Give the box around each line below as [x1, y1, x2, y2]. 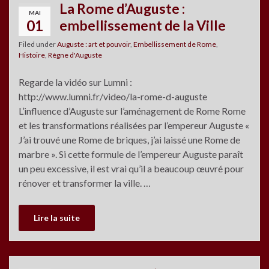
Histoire [19, 50, 45, 59]
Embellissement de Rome [133, 39, 216, 49]
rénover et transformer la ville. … [19, 177, 151, 189]
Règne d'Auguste [48, 50, 102, 59]
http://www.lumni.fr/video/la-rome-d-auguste [19, 90, 211, 102]
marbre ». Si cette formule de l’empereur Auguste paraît [19, 148, 243, 160]
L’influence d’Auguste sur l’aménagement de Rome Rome [19, 104, 246, 116]
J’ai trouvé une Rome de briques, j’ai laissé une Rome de [19, 133, 240, 145]
